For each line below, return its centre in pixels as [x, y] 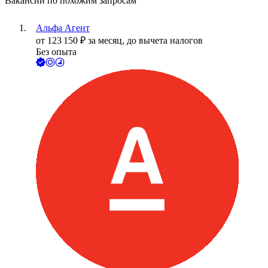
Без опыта [56, 52]
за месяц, [107, 41]
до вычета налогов [165, 41]
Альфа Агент [63, 28]
